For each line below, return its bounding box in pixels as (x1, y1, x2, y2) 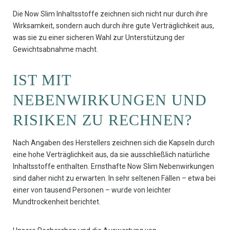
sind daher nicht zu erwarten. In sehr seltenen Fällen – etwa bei (13, 174, 216, 183)
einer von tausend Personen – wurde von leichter (13, 186, 171, 195)
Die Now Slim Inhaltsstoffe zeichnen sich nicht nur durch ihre (13, 10, 208, 18)
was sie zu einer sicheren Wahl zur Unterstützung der (13, 33, 185, 42)
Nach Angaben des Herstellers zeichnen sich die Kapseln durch (13, 139, 215, 147)
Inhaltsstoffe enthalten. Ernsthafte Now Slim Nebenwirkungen (13, 162, 214, 171)
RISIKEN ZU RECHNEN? (13, 111, 192, 129)
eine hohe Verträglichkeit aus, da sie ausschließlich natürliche (13, 150, 210, 159)
